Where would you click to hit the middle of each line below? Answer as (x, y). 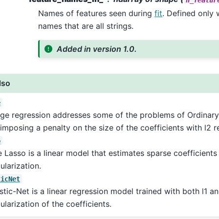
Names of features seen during (96, 13)
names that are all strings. (86, 26)
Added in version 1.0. (97, 49)
